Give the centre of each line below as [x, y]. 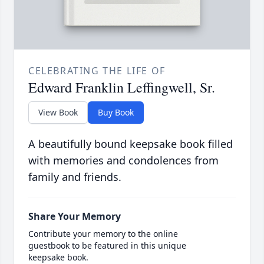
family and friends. [75, 177]
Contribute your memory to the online [103, 234]
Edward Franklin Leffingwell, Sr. [122, 88]
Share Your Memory [75, 217]
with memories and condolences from [123, 161]
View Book [58, 113]
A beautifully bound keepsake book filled [131, 144]
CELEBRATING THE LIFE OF [97, 71]
